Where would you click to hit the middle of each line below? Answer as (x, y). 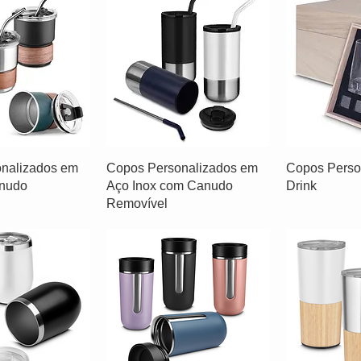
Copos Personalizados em (182, 168)
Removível (137, 203)
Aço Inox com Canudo (169, 185)
